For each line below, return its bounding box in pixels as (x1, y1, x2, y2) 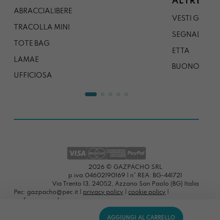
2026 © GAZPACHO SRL (88, 164, 163, 170)
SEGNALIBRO (172, 31, 218, 38)
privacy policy (83, 189, 124, 195)
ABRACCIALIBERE (14, 8, 73, 15)
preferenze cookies (14, 197, 68, 204)
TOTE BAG (14, 40, 50, 47)
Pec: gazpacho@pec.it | (14, 189, 83, 195)
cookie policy (128, 189, 166, 195)
